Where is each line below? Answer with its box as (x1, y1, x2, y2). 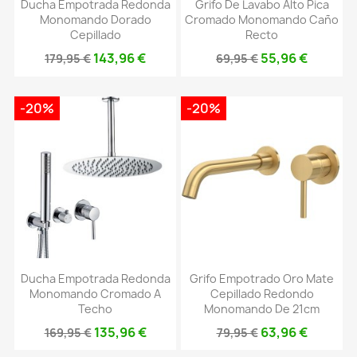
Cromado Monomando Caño (185, 12, 339, 28)
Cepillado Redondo (210, 285, 314, 301)
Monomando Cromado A (29, 285, 161, 301)
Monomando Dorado (39, 12, 151, 28)
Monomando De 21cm (204, 300, 320, 316)
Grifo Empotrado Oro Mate (190, 270, 334, 286)
